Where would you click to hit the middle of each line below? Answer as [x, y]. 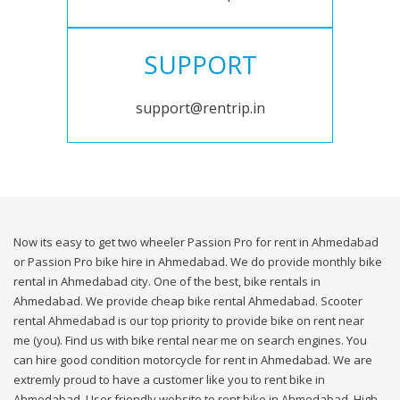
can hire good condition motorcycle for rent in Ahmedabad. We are [193, 360]
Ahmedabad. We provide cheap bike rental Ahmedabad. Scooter [188, 301]
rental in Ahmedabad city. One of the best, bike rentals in [167, 282]
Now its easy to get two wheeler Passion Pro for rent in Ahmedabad [196, 242]
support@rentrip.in [200, 108]
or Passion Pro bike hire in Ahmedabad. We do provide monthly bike [198, 262]
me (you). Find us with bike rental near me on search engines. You [190, 341]
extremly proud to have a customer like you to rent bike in [169, 380]
